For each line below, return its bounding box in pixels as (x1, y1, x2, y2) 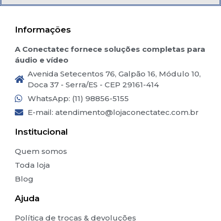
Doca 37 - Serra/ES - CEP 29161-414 (28, 79, 159, 89)
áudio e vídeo (15, 55, 69, 65)
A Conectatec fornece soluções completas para (15, 44, 205, 54)
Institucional (15, 126, 68, 137)
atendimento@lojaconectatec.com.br (55, 107, 199, 117)
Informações (15, 24, 71, 35)
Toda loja (15, 160, 50, 170)
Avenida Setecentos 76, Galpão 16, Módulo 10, (28, 69, 201, 78)
